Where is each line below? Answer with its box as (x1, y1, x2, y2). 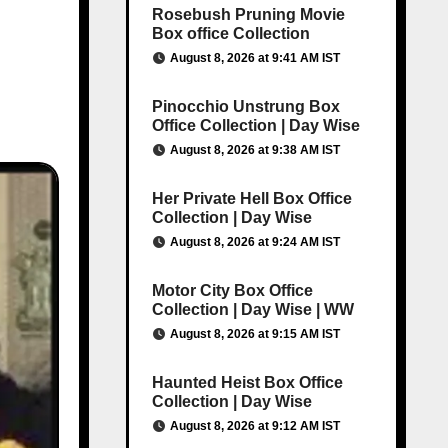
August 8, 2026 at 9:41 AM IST (169, 51, 340, 65)
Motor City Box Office (151, 282, 313, 299)
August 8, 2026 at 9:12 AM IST (169, 419, 340, 433)
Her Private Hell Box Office (151, 190, 352, 207)
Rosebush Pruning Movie (151, 6, 345, 23)
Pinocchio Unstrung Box (151, 98, 340, 115)
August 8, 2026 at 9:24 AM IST (169, 235, 340, 249)
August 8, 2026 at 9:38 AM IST (169, 143, 340, 157)
